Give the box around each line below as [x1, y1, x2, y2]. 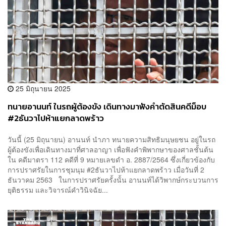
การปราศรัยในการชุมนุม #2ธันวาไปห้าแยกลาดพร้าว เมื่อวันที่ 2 [8, 164, 204, 175]
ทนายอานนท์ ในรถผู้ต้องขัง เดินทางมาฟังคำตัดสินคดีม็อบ [8, 100, 206, 114]
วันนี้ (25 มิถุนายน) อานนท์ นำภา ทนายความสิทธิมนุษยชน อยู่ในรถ [8, 134, 215, 144]
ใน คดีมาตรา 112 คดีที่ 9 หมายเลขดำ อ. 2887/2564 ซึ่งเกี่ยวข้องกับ [8, 154, 215, 164]
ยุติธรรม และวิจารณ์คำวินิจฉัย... [8, 184, 108, 195]
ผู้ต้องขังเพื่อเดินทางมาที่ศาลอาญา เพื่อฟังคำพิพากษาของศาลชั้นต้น [8, 144, 213, 154]
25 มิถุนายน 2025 [14, 83, 71, 94]
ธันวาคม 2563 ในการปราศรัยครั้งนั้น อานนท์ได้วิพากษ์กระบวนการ [8, 174, 218, 185]
